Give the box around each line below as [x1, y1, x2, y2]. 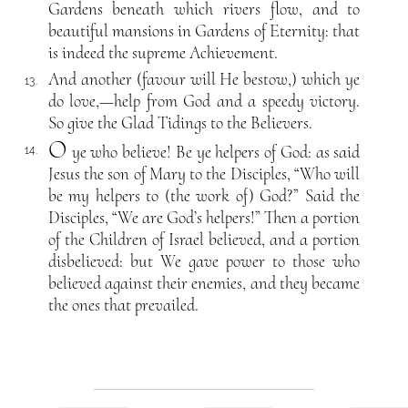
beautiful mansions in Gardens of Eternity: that [47, 20, 361, 43]
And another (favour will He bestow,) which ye [47, 67, 361, 90]
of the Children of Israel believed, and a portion [47, 228, 361, 250]
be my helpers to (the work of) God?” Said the [47, 184, 361, 207]
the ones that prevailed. [47, 293, 199, 316]
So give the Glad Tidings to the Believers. [47, 111, 312, 134]
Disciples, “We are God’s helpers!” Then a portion [47, 206, 361, 229]
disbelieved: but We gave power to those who [47, 250, 361, 272]
